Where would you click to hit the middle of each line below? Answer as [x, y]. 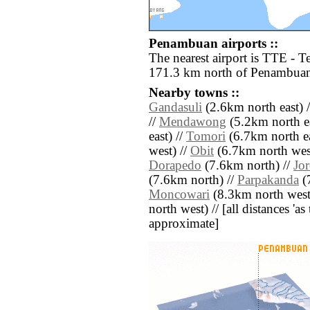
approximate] [184, 224]
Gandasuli [175, 108]
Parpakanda [268, 180]
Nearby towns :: [194, 93]
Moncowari [179, 195]
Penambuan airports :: [213, 44]
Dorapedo [175, 166]
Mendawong [193, 122]
